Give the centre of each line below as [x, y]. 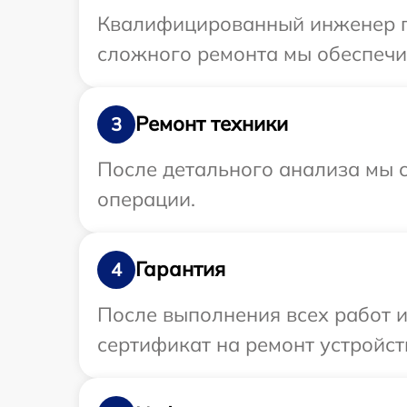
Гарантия [180, 269]
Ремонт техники [212, 124]
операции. [146, 199]
